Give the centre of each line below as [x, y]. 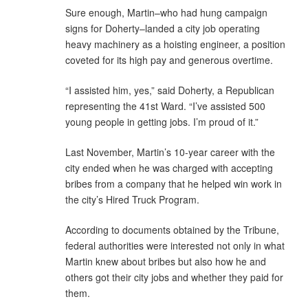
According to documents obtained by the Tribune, [172, 229]
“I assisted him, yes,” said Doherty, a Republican [170, 90]
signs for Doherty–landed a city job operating [163, 28]
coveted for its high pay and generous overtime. [169, 59]
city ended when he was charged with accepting [169, 167]
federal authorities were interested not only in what [175, 245]
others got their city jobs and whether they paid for [174, 277]
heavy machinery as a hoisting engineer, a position [175, 44]
